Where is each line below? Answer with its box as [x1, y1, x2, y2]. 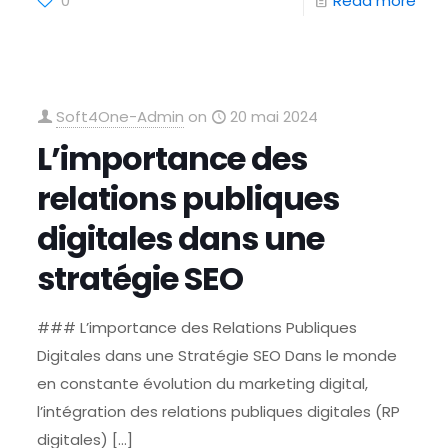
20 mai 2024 [230, 106, 319, 127]
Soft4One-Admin [56, 106, 185, 127]
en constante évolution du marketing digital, [37, 373, 369, 394]
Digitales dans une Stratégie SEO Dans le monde [37, 345, 398, 366]
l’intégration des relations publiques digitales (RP [37, 401, 401, 422]
